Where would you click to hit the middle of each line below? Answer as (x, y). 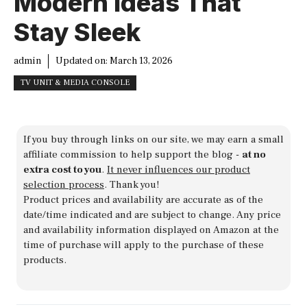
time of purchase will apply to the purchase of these (144, 245)
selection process (64, 185)
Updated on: (83, 61)
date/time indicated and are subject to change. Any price (152, 215)
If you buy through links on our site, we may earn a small (153, 140)
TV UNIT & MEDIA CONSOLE (75, 83)
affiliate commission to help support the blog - (133, 155)
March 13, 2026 (141, 61)
